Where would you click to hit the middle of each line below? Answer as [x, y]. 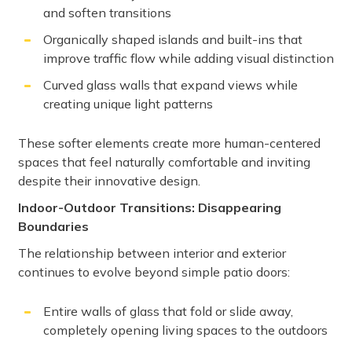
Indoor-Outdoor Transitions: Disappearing [150, 208]
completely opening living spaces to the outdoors [185, 330]
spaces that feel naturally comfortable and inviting [164, 162]
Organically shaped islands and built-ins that [173, 40]
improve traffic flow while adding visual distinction [189, 59]
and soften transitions [107, 13]
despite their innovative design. [109, 181]
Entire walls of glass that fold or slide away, [168, 312]
